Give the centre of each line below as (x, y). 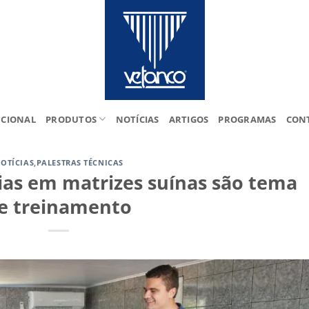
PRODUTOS (71, 119)
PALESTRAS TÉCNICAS (80, 162)
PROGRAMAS (247, 119)
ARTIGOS (189, 119)
